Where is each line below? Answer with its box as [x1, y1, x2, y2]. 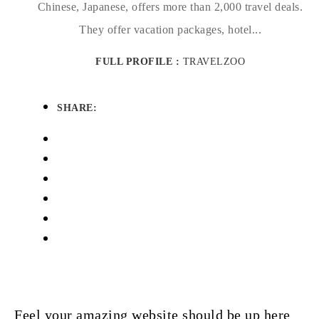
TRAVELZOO [182, 56, 245, 67]
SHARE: [57, 103, 97, 113]
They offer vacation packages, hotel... [79, 23, 261, 36]
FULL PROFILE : [95, 56, 183, 67]
